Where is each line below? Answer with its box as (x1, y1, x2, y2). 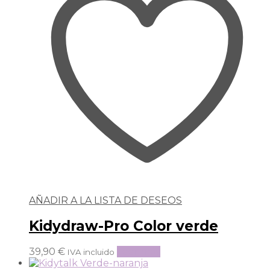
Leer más (117, 246, 160, 257)
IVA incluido (67, 247, 115, 257)
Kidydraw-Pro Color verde (29, 217, 218, 234)
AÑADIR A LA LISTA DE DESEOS (29, 194, 182, 206)
